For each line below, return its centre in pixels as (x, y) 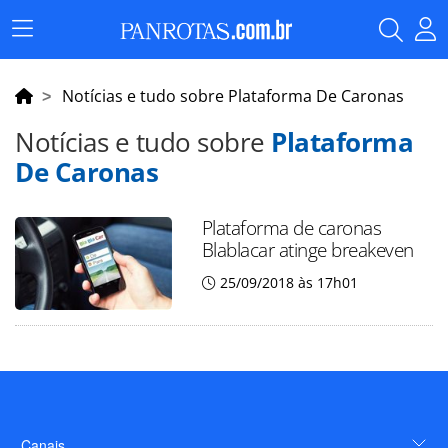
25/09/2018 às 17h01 (288, 282)
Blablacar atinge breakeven (307, 249)
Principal (51, 57)
